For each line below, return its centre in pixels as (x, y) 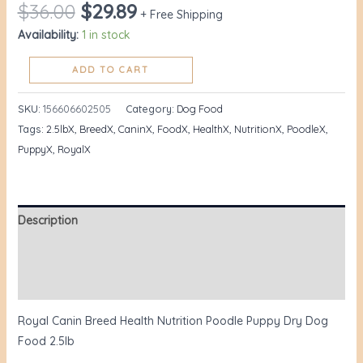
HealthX (211, 128)
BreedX (96, 128)
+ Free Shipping (181, 14)
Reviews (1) (47, 283)
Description (47, 220)
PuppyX (35, 149)
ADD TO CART (111, 70)
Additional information (77, 252)
